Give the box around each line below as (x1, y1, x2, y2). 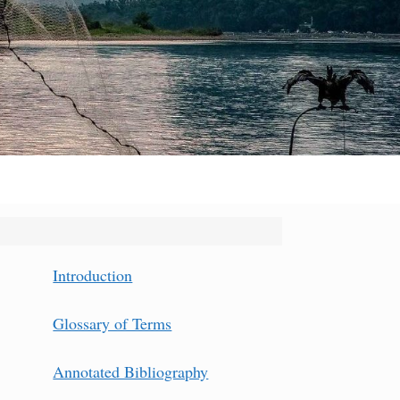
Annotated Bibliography (53, 361, 209, 382)
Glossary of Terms (53, 312, 172, 334)
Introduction (53, 264, 133, 286)
